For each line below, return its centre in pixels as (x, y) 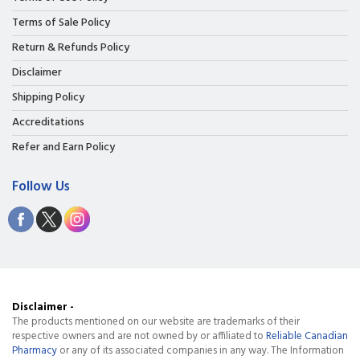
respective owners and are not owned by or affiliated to (139, 337)
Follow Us (41, 187)
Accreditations (48, 123)
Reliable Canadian (307, 337)
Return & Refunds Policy (71, 48)
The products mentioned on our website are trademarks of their (156, 322)
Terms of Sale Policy (61, 23)
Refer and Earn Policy (63, 148)
